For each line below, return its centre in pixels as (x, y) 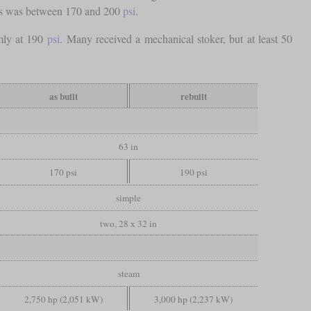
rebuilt (193, 97)
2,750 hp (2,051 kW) (63, 300)
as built (63, 97)
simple (129, 198)
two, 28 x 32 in (129, 224)
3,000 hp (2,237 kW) (194, 300)
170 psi (64, 173)
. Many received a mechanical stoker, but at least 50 (176, 39)
